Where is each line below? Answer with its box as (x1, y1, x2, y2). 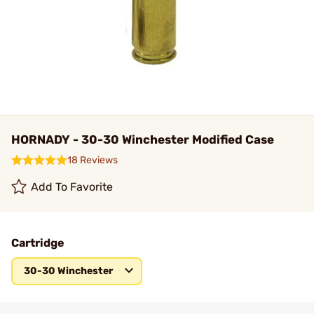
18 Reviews (67, 154, 118, 166)
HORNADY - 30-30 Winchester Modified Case (11, 132, 274, 146)
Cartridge (11, 236, 64, 250)
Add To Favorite (31, 180, 114, 193)
